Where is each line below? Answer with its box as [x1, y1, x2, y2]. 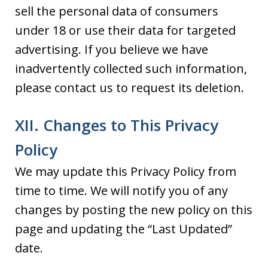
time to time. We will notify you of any [15, 182, 228, 199]
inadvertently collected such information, [15, 60, 247, 77]
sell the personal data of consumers [15, 2, 218, 19]
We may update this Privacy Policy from [15, 163, 236, 179]
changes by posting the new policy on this [15, 201, 252, 218]
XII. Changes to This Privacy [15, 114, 218, 136]
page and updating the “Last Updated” [15, 220, 232, 237]
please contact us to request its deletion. [15, 79, 244, 96]
